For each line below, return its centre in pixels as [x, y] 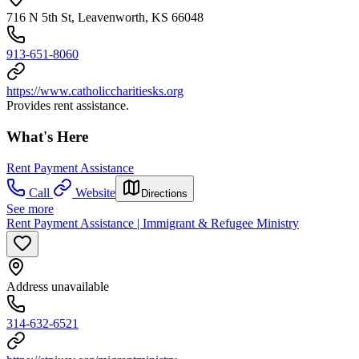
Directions [164, 193]
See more [30, 208]
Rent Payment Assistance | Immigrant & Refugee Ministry [153, 223]
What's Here [47, 137]
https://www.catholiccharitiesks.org [95, 91]
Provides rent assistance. [68, 106]
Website [95, 192]
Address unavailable [58, 286]
